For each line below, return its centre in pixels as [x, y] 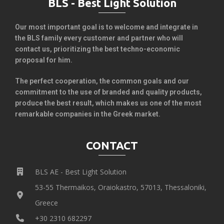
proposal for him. [44, 60]
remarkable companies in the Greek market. [88, 114]
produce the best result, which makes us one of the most [108, 103]
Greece [46, 202]
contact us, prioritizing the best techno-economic [97, 49]
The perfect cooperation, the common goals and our [102, 81]
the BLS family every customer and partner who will [99, 38]
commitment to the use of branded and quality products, [108, 92]
